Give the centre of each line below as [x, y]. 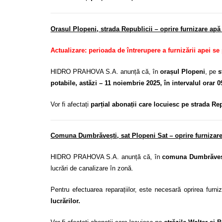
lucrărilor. [65, 201]
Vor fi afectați [71, 104]
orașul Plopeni [183, 71]
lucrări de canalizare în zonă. [92, 168]
